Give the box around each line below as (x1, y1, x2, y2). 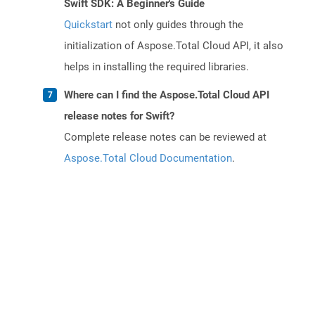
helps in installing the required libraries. (64, 60, 249, 74)
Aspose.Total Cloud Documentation (64, 152, 232, 165)
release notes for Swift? (64, 110, 174, 123)
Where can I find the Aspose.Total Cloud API (64, 89, 269, 102)
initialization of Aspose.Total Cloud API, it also (64, 39, 283, 53)
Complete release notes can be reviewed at (64, 131, 266, 144)
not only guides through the (112, 18, 243, 32)
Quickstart (64, 18, 112, 32)
